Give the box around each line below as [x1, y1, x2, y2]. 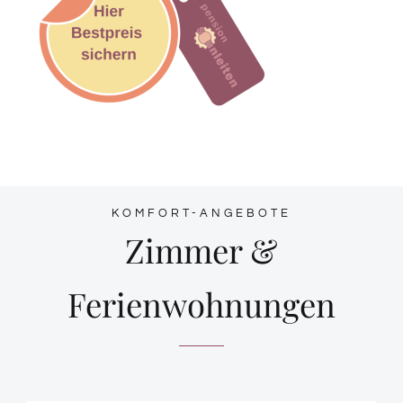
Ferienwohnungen [67, 282, 336, 326]
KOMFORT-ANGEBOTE [112, 206, 291, 219]
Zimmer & [125, 228, 278, 272]
